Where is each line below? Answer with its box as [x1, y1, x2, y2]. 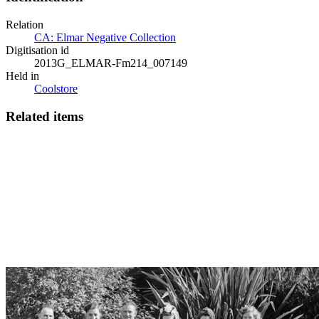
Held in [6, 69, 39, 82]
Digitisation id [6, 43, 69, 56]
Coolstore [34, 82, 78, 95]
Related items [6, 108, 83, 124]
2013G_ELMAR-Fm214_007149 [34, 56, 187, 69]
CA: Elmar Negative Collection [34, 31, 176, 43]
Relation [6, 18, 43, 31]
